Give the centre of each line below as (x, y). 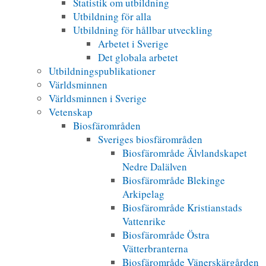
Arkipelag (143, 194)
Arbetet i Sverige (133, 43)
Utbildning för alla (113, 16)
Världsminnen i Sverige (98, 98)
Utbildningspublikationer (102, 71)
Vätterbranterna (155, 248)
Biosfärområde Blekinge (173, 180)
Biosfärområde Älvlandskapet (184, 153)
